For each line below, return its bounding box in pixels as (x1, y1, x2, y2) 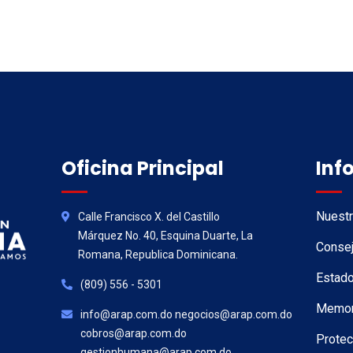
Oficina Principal (61, 155, 224, 181)
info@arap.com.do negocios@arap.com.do (80, 308, 292, 321)
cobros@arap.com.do (80, 327, 187, 340)
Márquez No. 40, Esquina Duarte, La (77, 229, 253, 242)
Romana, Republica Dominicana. (77, 248, 238, 261)
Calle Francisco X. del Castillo (77, 210, 220, 223)
